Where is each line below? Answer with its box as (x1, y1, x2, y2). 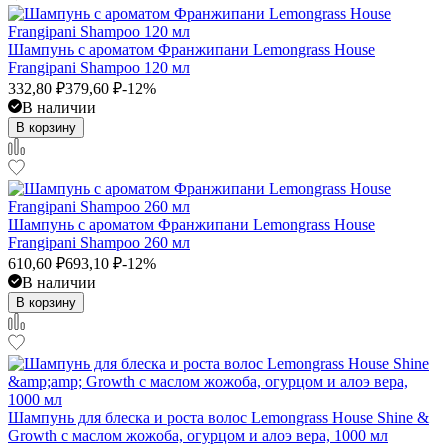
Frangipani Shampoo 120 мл (8, 58, 190, 76)
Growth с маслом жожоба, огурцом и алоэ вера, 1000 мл (8, 426, 388, 444)
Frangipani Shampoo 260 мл (8, 233, 190, 251)
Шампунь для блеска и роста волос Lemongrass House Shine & (8, 408, 429, 426)
